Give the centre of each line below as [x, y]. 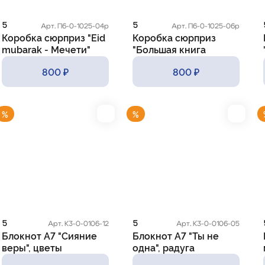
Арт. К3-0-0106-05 [208, 224]
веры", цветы [32, 247]
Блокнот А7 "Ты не [175, 235]
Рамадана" [157, 61]
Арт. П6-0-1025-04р [75, 26]
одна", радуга [163, 247]
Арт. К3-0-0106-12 [78, 224]
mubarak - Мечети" [46, 49]
